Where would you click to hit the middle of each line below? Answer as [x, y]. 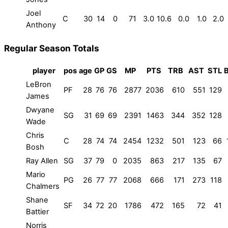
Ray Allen [42, 161]
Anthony [41, 25]
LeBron [39, 85]
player [44, 71]
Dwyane [40, 110]
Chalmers [43, 187]
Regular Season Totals [52, 48]
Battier [37, 212]
